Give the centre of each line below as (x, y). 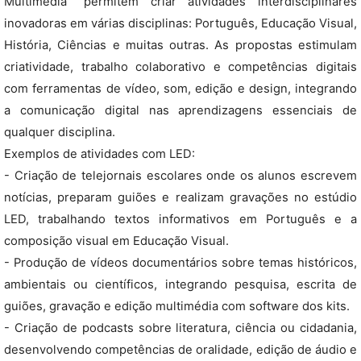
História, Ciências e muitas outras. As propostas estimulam (180, 45)
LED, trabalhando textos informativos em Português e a (180, 219)
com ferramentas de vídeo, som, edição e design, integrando (180, 89)
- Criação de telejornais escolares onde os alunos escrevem (180, 176)
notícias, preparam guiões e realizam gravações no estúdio (180, 197)
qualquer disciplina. (60, 132)
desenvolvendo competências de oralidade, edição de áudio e (180, 350)
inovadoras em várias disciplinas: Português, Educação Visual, (180, 23)
